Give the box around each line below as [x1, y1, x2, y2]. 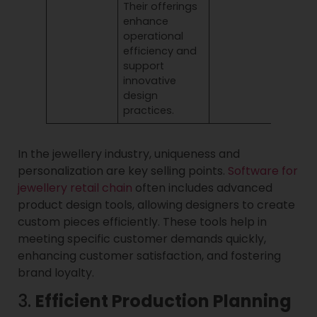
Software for [228, 162, 298, 179]
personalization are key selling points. [18, 162, 228, 179]
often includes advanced [132, 179, 272, 196]
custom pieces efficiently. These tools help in [18, 213, 267, 230]
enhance [123, 13, 169, 28]
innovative [123, 73, 177, 88]
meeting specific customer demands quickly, [18, 230, 266, 247]
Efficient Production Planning [35, 289, 292, 313]
